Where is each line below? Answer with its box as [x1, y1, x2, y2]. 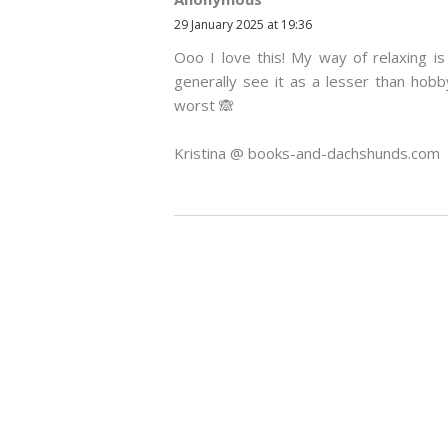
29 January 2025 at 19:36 [174, 16, 312, 33]
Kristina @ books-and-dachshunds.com [174, 143, 440, 163]
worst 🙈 [174, 95, 234, 115]
